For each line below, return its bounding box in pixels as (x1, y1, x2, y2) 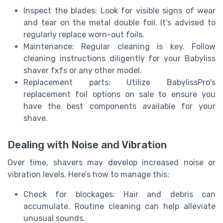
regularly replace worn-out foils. (23, 29, 144, 39)
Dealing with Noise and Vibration (7, 138, 167, 151)
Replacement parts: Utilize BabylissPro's (23, 77, 216, 87)
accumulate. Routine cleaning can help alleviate (23, 201, 216, 211)
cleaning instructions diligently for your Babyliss (23, 53, 216, 63)
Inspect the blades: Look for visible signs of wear (23, 5, 216, 15)
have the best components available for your (23, 101, 216, 111)
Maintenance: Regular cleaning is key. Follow (23, 41, 216, 51)
